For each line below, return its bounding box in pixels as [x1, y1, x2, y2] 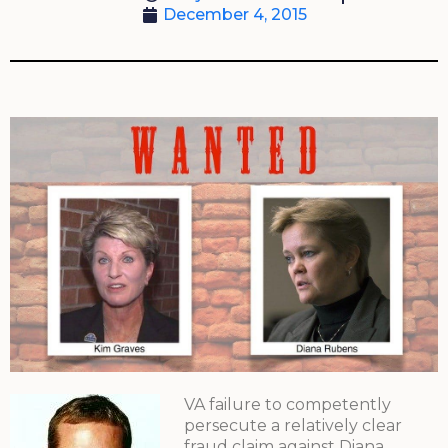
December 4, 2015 [162, 5, 307, 25]
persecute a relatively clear [184, 416, 402, 436]
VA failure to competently [184, 395, 391, 415]
